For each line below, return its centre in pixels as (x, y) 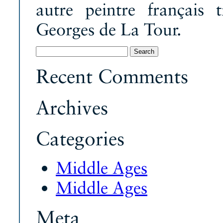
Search (45, 50)
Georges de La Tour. (109, 29)
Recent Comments (112, 76)
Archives (72, 107)
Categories (80, 138)
